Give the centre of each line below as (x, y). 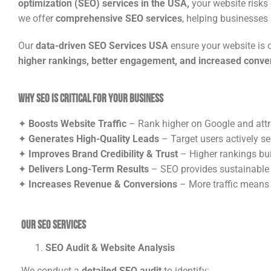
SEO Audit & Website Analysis (110, 248)
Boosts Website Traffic (77, 123)
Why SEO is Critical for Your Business (91, 99)
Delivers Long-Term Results (89, 169)
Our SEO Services (54, 224)
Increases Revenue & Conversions (103, 184)
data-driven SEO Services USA (102, 46)
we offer (37, 19)
